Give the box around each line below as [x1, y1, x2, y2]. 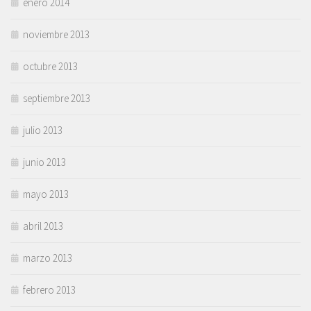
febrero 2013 [23, 283, 76, 297]
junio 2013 [23, 155, 66, 169]
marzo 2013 [23, 251, 72, 265]
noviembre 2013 [23, 28, 90, 42]
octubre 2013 [23, 60, 78, 74]
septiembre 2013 [23, 92, 90, 106]
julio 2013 [23, 124, 62, 137]
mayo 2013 [23, 187, 69, 201]
